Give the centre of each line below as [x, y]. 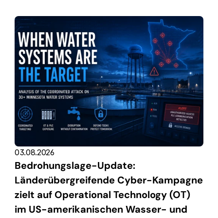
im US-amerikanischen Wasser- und [101, 209]
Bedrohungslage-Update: [75, 165]
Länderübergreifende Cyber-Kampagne [109, 180]
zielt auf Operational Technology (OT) [102, 194]
